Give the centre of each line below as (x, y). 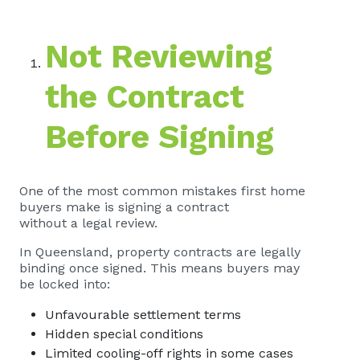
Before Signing (160, 137)
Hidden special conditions (126, 334)
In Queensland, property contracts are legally (160, 252)
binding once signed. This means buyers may (160, 268)
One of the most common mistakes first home (162, 191)
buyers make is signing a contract (124, 207)
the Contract (145, 97)
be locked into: (65, 284)
